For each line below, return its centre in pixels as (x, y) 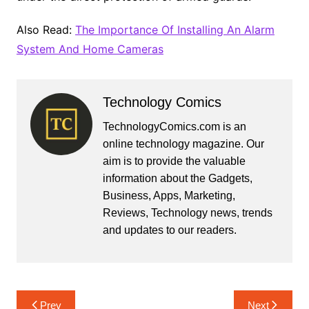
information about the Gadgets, (177, 178)
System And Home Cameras (90, 49)
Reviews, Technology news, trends (187, 212)
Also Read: (46, 29)
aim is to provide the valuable (174, 161)
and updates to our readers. (169, 230)
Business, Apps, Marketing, (169, 195)
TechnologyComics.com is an (174, 126)
